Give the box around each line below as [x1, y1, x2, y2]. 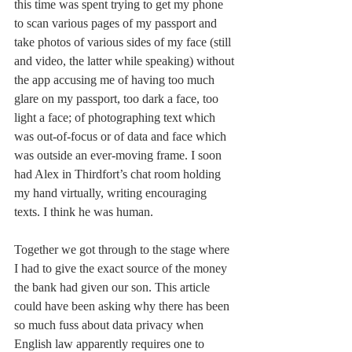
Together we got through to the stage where [14, 243, 233, 257]
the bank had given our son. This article [14, 280, 213, 295]
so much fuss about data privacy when [14, 318, 207, 332]
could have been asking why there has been [14, 299, 233, 313]
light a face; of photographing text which [14, 111, 218, 125]
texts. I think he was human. [14, 205, 156, 219]
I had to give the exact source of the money [14, 262, 230, 276]
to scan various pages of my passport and [14, 16, 220, 31]
